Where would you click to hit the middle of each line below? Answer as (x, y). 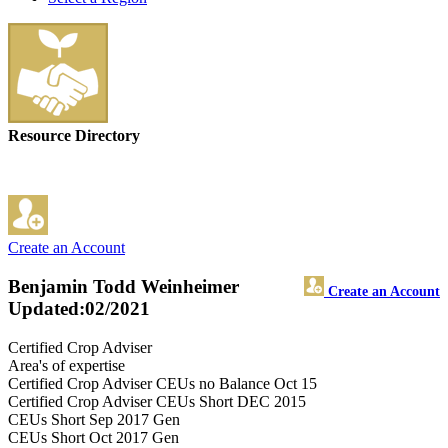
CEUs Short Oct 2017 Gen (93, 437)
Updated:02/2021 (79, 309)
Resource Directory (74, 136)
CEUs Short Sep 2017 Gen (94, 419)
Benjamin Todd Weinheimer (123, 287)
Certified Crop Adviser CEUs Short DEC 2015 (157, 401)
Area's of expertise (66, 365)
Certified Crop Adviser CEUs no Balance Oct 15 (162, 383)
